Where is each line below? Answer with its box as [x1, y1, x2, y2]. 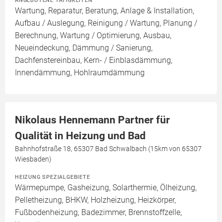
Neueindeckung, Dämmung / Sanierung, [15, 43, 153, 53]
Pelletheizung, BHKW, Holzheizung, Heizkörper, [15, 195, 176, 205]
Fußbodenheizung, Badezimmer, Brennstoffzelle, [15, 208, 182, 217]
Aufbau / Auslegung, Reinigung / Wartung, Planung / [15, 18, 197, 28]
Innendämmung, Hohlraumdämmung [15, 68, 145, 77]
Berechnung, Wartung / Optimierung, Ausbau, [15, 31, 171, 40]
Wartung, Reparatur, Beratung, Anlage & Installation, [15, 6, 194, 15]
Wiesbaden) [15, 155, 52, 163]
